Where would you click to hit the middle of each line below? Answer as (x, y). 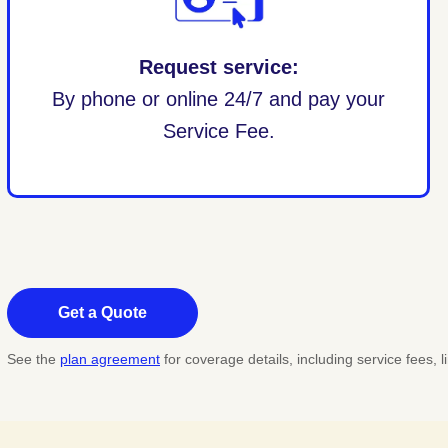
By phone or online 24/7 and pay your (219, 98)
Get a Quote (102, 312)
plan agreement (110, 358)
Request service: (218, 66)
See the (33, 358)
